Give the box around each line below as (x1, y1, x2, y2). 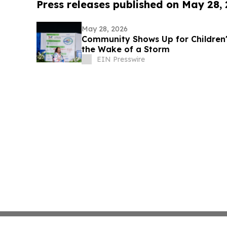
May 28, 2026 (81, 24, 128, 34)
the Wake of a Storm (81, 44, 170, 55)
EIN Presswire (96, 55, 145, 64)
